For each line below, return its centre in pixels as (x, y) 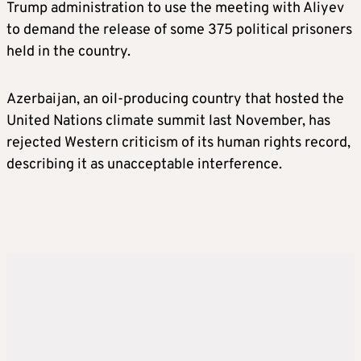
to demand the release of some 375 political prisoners (179, 30)
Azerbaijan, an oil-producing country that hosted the (175, 99)
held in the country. (68, 52)
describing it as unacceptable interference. (144, 164)
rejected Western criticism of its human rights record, (178, 143)
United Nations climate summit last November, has (168, 121)
